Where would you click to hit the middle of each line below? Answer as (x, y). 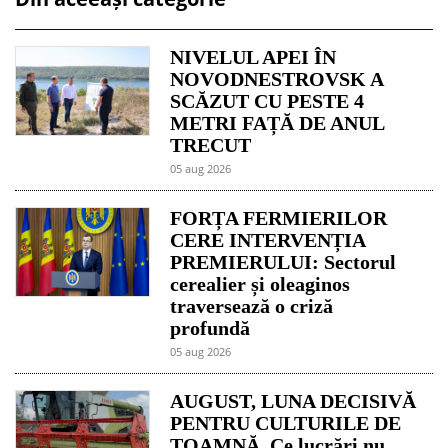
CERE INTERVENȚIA (268, 239)
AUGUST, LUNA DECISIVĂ (293, 400)
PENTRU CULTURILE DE (286, 422)
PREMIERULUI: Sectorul (283, 261)
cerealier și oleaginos (260, 283)
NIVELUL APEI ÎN (253, 56)
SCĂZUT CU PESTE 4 (267, 100)
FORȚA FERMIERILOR (279, 217)
